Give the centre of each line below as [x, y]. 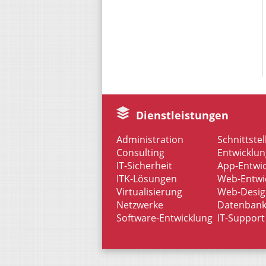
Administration [150, 139]
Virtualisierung [149, 191]
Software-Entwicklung [164, 218]
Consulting [140, 152]
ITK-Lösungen [147, 178]
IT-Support [241, 218]
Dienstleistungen [181, 115]
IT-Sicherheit [144, 165]
